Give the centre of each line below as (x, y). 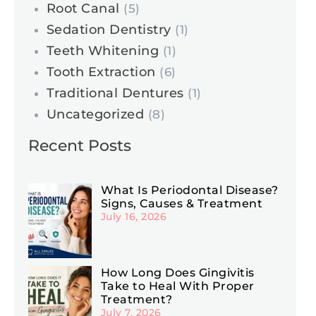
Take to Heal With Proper (177, 286)
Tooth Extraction (101, 72)
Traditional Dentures (115, 93)
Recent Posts (80, 145)
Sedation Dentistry (109, 29)
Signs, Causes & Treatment (182, 203)
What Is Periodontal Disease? (189, 190)
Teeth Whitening (102, 50)
